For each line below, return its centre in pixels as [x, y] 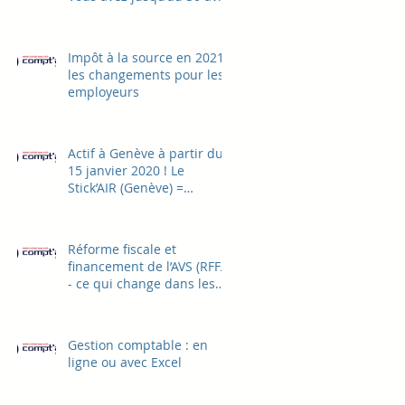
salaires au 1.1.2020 [128, 300]
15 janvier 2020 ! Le [126, 170]
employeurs [104, 91]
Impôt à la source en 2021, [147, 57]
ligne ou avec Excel [125, 362]
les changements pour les [146, 74]
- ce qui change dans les [141, 283]
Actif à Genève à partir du [146, 153]
